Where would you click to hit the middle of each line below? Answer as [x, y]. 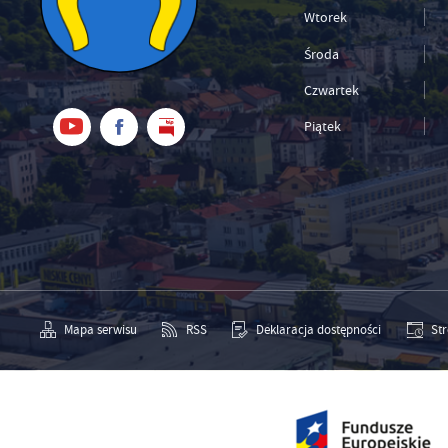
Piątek [322, 125]
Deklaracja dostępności [319, 329]
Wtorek [325, 17]
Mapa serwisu [100, 329]
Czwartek [331, 89]
